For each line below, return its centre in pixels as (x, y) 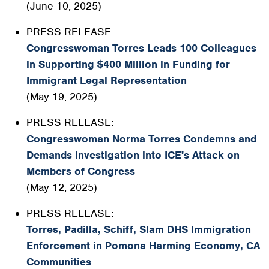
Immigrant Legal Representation (107, 80)
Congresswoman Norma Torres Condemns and (141, 139)
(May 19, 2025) (62, 97)
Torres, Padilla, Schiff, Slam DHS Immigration (139, 229)
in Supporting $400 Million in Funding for (128, 64)
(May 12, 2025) (62, 187)
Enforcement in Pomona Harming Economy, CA (143, 246)
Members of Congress (81, 171)
